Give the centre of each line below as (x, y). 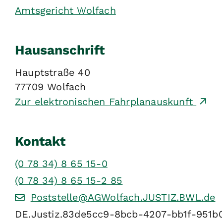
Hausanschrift (60, 50)
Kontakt (40, 141)
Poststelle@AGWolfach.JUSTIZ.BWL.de (123, 197)
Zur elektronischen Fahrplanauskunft (106, 102)
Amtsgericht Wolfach (65, 11)
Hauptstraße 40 (53, 73)
